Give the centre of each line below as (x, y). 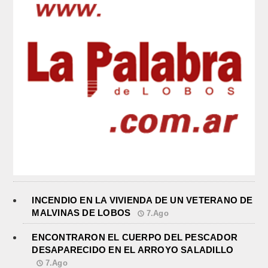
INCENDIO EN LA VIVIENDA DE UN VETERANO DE (142, 200)
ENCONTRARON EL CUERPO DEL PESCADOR (135, 237)
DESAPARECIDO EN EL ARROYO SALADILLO (133, 250)
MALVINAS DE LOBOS (81, 213)
